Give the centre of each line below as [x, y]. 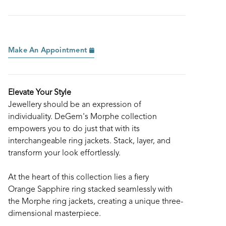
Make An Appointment [49, 51]
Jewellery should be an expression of [75, 105]
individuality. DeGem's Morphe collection [82, 117]
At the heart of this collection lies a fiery [78, 178]
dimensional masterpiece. [54, 214]
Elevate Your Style [40, 93]
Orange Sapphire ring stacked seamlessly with [90, 190]
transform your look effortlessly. [64, 153]
